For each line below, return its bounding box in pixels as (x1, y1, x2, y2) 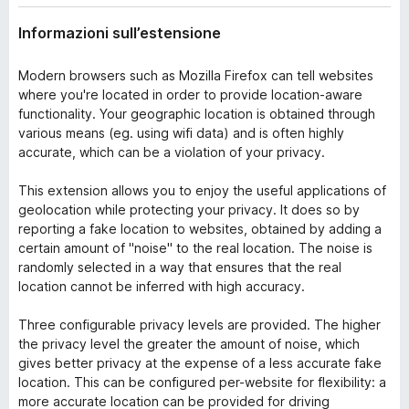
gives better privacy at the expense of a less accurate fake (18, 355, 382, 371)
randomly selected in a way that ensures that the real (18, 259, 341, 275)
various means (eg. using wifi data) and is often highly (18, 125, 344, 141)
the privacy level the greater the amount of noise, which (18, 336, 360, 351)
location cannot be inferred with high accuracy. (18, 278, 305, 294)
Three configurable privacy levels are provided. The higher (18, 317, 381, 332)
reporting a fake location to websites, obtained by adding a (18, 221, 382, 236)
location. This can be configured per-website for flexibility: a (18, 374, 386, 390)
